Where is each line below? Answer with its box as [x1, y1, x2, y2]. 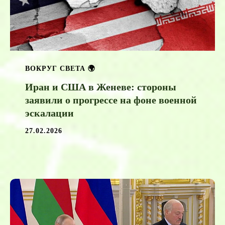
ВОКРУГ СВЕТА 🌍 [25, 65, 95, 73]
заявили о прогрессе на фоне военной [25, 94, 197, 106]
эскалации [25, 107, 74, 119]
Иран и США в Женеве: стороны [25, 81, 176, 93]
